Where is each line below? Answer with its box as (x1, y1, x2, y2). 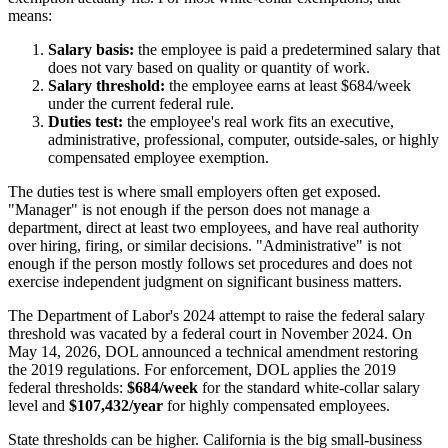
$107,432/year (69, 396, 163, 414)
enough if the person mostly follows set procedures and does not (8, 254, 412, 272)
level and (8, 396, 69, 414)
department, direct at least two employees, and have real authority (8, 218, 419, 236)
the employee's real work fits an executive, (123, 112, 394, 130)
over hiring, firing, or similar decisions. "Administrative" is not (8, 236, 401, 254)
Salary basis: (48, 40, 134, 58)
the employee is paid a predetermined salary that (134, 40, 440, 58)
